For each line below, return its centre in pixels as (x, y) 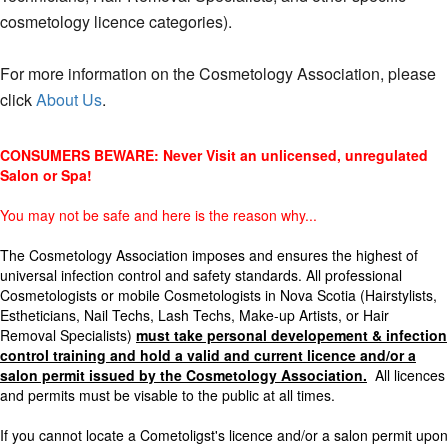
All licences (406, 375)
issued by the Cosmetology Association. (228, 375)
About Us (69, 99)
